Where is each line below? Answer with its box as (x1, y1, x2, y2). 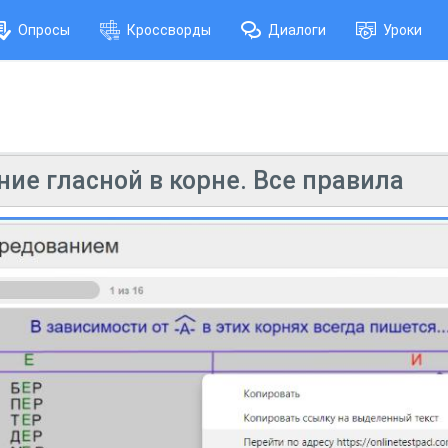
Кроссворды (127, 22, 211, 38)
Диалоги (268, 22, 326, 38)
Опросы (18, 22, 70, 38)
